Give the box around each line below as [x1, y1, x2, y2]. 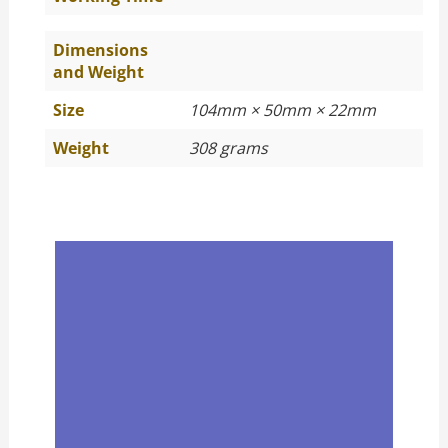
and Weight [52, 61, 144, 83]
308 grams [188, 137, 268, 159]
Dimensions [52, 39, 148, 61]
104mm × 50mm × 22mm [188, 99, 376, 121]
